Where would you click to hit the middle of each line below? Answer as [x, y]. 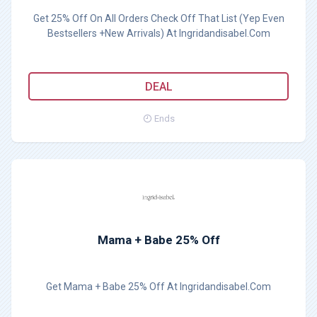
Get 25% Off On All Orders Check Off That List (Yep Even [158, 18]
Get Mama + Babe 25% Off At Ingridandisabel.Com [158, 287]
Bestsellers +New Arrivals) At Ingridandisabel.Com [158, 33]
